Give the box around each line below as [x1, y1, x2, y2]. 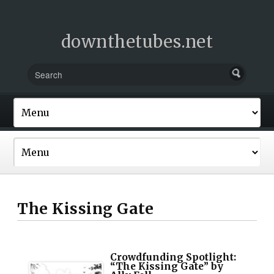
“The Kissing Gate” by [110, 260, 224, 272]
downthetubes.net [61, 31, 213, 52]
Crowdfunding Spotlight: [110, 251, 237, 263]
